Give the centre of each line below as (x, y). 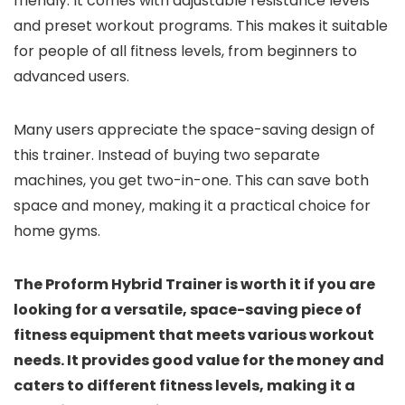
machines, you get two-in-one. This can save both (191, 180)
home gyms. (57, 231)
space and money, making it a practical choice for (192, 205)
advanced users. (71, 76)
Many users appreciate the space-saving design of (194, 129)
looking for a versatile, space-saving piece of (188, 309)
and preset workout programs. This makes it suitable (201, 25)
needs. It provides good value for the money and (199, 360)
